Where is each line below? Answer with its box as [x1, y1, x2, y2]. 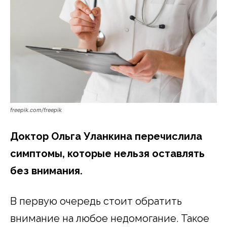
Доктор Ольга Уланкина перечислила [10, 130, 202, 142]
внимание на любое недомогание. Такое [10, 212, 209, 224]
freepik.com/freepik [10, 106, 62, 113]
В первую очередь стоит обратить [10, 195, 182, 207]
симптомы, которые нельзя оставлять [10, 147, 205, 160]
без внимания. [10, 164, 83, 177]
